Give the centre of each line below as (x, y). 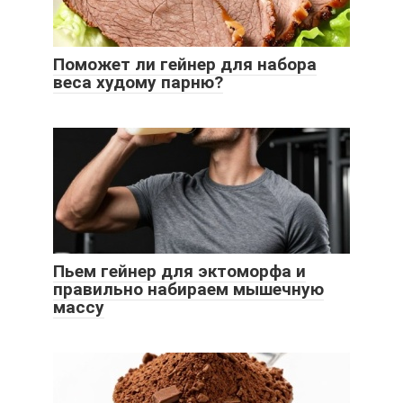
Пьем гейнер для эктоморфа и (179, 272)
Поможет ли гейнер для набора (185, 65)
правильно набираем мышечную (188, 290)
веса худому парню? (138, 83)
